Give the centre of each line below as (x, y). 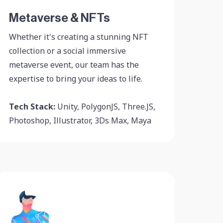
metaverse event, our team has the (74, 65)
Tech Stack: (32, 107)
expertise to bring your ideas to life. (75, 79)
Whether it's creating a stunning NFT (78, 37)
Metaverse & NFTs (59, 18)
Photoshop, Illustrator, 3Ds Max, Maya (80, 120)
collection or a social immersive (67, 51)
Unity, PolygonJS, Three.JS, (105, 107)
